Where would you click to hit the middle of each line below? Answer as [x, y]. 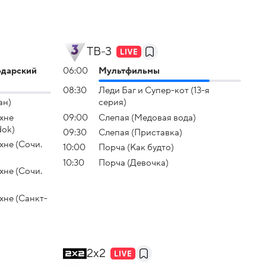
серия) [113, 102]
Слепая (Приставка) [140, 132]
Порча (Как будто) [136, 148]
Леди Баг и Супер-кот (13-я [154, 91]
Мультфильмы [129, 70]
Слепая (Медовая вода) [147, 117]
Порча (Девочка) [134, 162]
